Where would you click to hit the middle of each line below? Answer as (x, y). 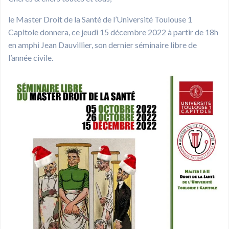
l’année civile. (31, 57)
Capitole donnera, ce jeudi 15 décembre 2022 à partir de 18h (113, 32)
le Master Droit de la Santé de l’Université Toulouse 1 (100, 19)
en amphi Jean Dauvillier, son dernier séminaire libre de (102, 44)
